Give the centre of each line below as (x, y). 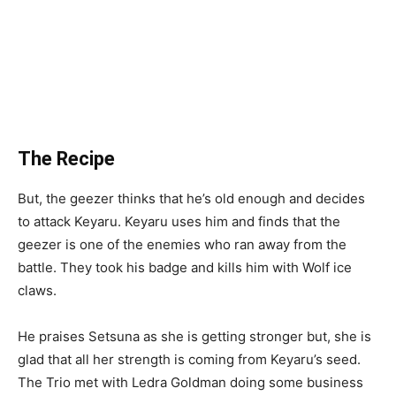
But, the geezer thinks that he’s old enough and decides (191, 198)
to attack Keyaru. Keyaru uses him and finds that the (179, 221)
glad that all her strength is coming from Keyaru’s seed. (189, 359)
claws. (37, 290)
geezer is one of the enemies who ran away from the (182, 244)
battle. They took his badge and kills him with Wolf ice (185, 267)
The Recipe (66, 158)
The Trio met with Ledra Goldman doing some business (190, 382)
